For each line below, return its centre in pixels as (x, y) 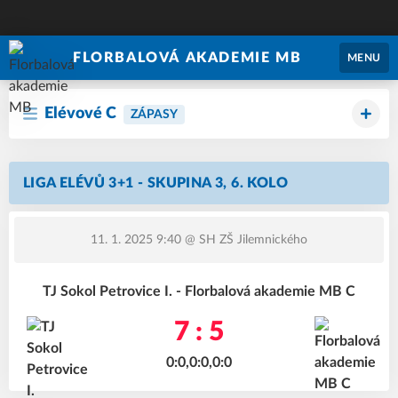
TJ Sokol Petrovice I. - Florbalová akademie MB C (199, 291)
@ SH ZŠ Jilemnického (244, 240)
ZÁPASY (154, 115)
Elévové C (80, 114)
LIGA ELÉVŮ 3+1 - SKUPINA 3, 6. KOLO (155, 183)
